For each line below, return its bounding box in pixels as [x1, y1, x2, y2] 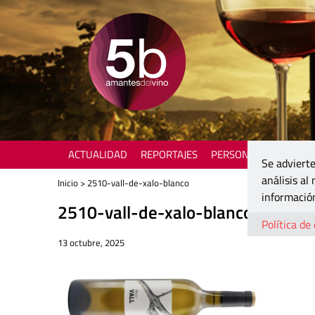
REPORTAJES [140, 146, 198, 162]
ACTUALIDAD [67, 146, 127, 162]
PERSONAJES [210, 146, 269, 162]
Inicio [58, 176, 78, 190]
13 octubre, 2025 [58, 236, 124, 250]
